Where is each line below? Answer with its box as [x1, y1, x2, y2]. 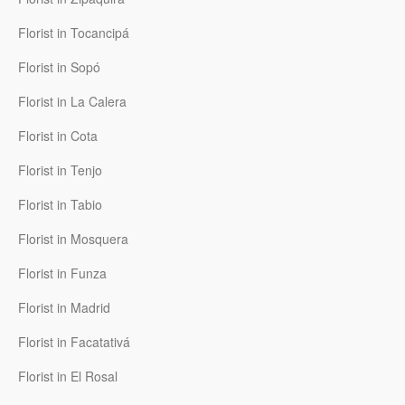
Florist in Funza [18, 263, 107, 282]
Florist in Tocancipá [18, 23, 129, 42]
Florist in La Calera [18, 91, 127, 110]
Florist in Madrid [18, 297, 110, 316]
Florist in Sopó [18, 57, 100, 76]
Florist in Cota [18, 126, 98, 145]
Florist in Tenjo [18, 160, 102, 179]
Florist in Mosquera [18, 229, 128, 248]
